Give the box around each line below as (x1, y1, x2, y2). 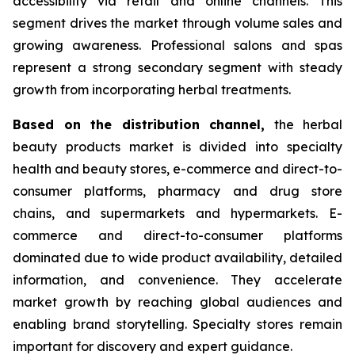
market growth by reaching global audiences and (13, 293, 342, 310)
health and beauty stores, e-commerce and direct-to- (13, 160, 342, 177)
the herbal (265, 116, 342, 132)
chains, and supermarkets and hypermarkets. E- (13, 204, 342, 221)
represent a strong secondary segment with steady (13, 59, 342, 75)
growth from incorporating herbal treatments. (13, 81, 291, 97)
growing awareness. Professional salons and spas (13, 36, 342, 53)
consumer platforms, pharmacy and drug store (13, 182, 342, 199)
